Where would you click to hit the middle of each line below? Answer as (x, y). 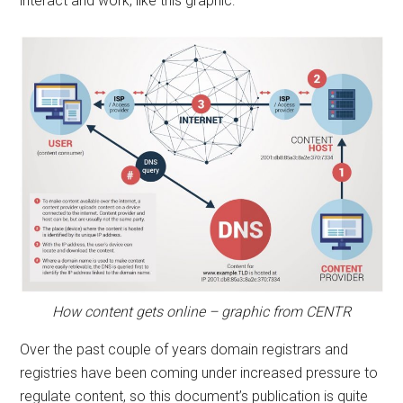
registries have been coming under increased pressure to (199, 372)
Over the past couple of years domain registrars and (184, 349)
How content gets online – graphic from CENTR (201, 311)
